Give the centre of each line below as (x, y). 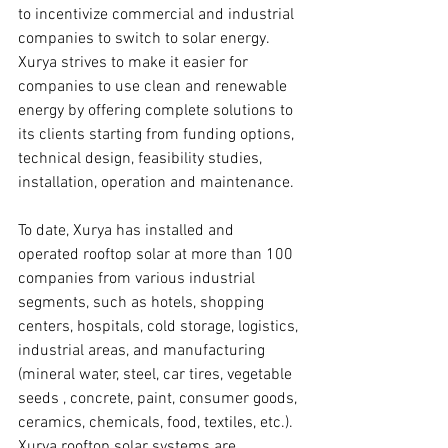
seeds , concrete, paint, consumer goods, (159, 399)
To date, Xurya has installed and (128, 231)
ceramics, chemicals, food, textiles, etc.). (157, 423)
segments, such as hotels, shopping (143, 303)
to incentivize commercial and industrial (158, 15)
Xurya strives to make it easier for (135, 63)
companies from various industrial (138, 279)
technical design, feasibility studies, (142, 159)
